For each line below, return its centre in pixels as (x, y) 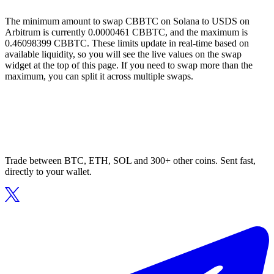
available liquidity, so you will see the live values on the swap (123, 54)
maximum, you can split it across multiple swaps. (99, 76)
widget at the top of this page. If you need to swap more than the (129, 65)
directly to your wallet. (48, 172)
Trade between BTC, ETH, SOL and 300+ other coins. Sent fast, (130, 161)
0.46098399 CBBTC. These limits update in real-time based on (127, 43)
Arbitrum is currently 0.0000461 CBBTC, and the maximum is (126, 32)
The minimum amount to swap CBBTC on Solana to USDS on (127, 21)
